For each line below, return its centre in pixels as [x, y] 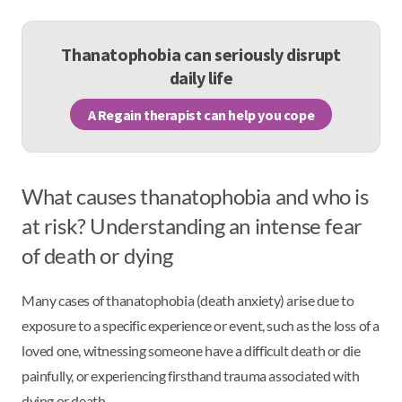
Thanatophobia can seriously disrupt [201, 54]
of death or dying [97, 255]
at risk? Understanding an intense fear [192, 226]
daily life [201, 78]
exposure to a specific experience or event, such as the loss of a [201, 325]
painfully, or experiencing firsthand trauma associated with [191, 375]
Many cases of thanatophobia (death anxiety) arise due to [188, 300]
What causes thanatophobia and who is [195, 196]
